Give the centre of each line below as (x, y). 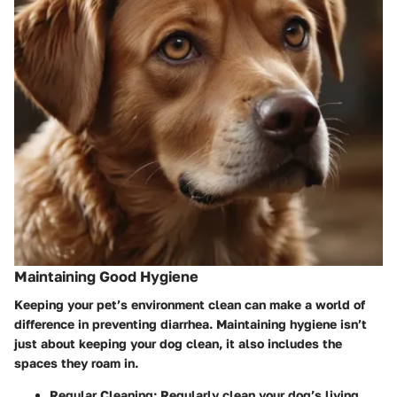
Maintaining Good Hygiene (106, 276)
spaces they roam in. (76, 362)
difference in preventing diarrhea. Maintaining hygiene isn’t (191, 323)
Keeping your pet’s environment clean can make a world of (190, 304)
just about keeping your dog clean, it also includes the (178, 343)
